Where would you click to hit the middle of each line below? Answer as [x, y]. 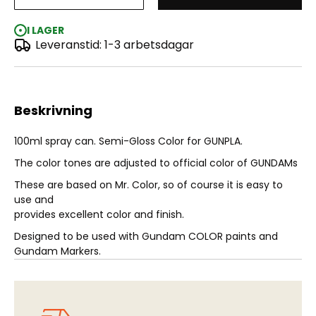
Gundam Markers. [57, 251]
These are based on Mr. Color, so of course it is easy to [148, 185]
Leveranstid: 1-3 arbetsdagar [115, 45]
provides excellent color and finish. [99, 215]
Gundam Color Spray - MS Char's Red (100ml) [158, 26]
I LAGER [45, 31]
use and [34, 200]
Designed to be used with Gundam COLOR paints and [146, 237]
